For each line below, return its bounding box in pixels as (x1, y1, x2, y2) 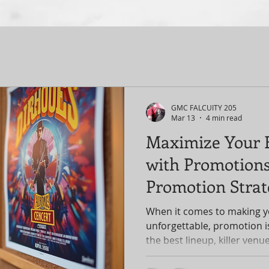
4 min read (206, 113, 242, 122)
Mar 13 (171, 113, 195, 122)
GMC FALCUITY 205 (171, 102, 237, 112)
